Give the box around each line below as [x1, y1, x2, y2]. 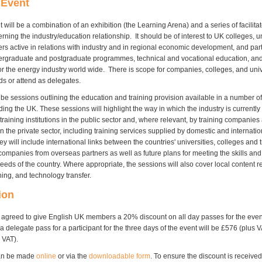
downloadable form [89, 251, 150, 260]
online [36, 251, 56, 260]
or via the [56, 251, 89, 260]
